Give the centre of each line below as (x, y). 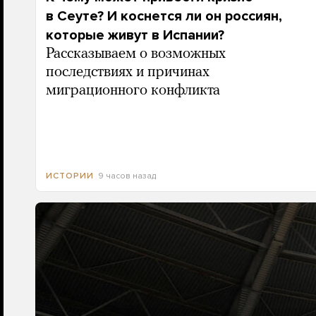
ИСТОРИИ (69, 175)
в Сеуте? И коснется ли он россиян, (164, 16)
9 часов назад (127, 175)
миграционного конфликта (133, 90)
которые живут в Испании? (135, 35)
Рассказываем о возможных (135, 54)
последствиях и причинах (127, 72)
